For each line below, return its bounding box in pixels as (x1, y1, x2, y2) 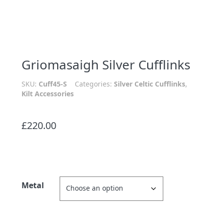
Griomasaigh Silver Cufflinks (22, 55, 190, 73)
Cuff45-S (39, 79, 67, 88)
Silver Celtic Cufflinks (114, 79, 185, 88)
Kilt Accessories (22, 88, 74, 98)
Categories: (75, 79, 114, 88)
